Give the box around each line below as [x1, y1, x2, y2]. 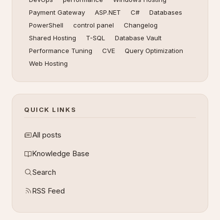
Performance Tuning [29, 47, 92, 55]
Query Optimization [125, 47, 183, 55]
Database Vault [115, 34, 162, 42]
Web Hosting [29, 59, 68, 67]
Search [32, 167, 56, 177]
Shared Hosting [29, 34, 76, 42]
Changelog [124, 21, 158, 29]
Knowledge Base [32, 149, 89, 158]
